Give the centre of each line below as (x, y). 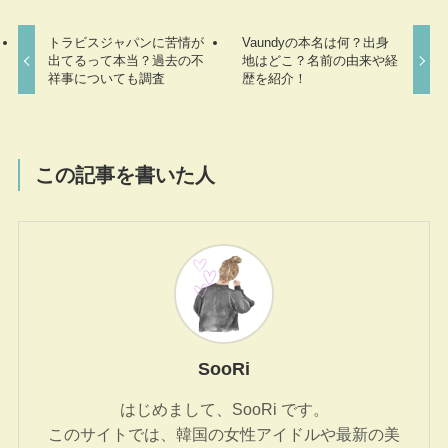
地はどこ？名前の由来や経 (319, 60)
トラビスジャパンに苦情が (126, 42)
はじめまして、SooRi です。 (224, 408)
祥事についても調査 (107, 78)
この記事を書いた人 (125, 174)
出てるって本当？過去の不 (126, 60)
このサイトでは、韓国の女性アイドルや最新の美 (224, 433)
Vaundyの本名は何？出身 (315, 42)
